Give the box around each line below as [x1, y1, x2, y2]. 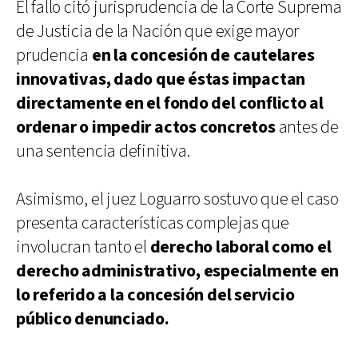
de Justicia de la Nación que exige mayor [16, 19, 300, 43]
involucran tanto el [16, 235, 150, 259]
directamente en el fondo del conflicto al [16, 91, 324, 115]
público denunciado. [16, 307, 169, 331]
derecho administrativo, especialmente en [16, 259, 340, 283]
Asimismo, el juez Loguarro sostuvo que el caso [16, 187, 339, 211]
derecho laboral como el [149, 235, 332, 259]
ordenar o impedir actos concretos [16, 115, 276, 139]
